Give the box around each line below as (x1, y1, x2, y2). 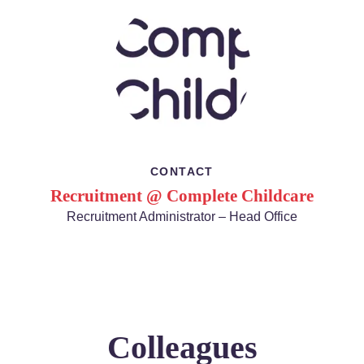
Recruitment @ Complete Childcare (50, 186, 314, 206)
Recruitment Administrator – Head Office (67, 210, 297, 223)
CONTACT (150, 165, 214, 178)
